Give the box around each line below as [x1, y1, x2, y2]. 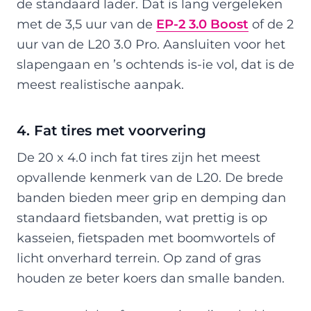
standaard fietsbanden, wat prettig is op [17, 210, 267, 225]
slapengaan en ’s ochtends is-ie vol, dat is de [17, 56, 294, 72]
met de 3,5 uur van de [17, 16, 156, 31]
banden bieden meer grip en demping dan [17, 190, 286, 205]
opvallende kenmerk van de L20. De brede [17, 169, 283, 185]
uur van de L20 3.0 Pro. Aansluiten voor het [17, 36, 285, 51]
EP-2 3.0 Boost [156, 16, 249, 31]
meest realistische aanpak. [17, 76, 184, 92]
